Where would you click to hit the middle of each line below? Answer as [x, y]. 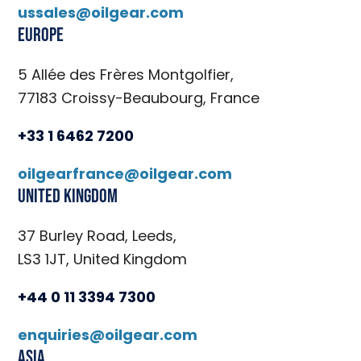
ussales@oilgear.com [101, 13]
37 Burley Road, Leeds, [98, 236]
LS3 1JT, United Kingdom [103, 259]
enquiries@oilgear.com [108, 335]
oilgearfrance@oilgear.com [125, 174]
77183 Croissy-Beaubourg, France [139, 98]
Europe [41, 35]
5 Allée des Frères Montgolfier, [126, 75]
